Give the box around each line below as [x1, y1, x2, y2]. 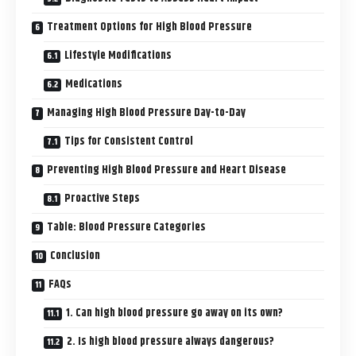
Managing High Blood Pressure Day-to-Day [47, 104, 246, 122]
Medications [65, 75, 122, 94]
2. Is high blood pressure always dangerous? [67, 333, 274, 351]
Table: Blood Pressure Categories [47, 219, 206, 237]
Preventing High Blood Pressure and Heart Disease [47, 161, 286, 180]
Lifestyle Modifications [64, 47, 172, 65]
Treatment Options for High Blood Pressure [47, 18, 252, 37]
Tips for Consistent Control [64, 133, 193, 151]
